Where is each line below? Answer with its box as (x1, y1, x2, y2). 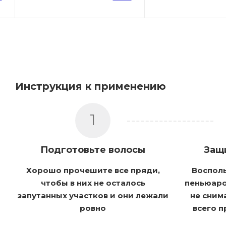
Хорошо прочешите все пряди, (26, 165, 160, 175)
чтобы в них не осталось (40, 178, 145, 188)
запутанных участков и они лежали (17, 190, 168, 200)
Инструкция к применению (15, 80, 166, 92)
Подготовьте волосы (40, 144, 146, 155)
